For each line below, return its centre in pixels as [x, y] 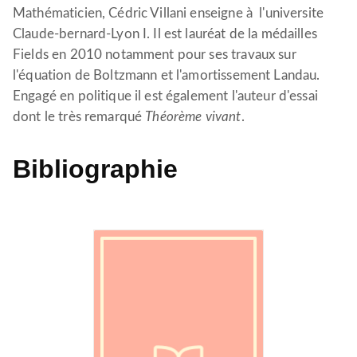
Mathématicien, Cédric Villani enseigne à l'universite [169, 13]
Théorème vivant [193, 117]
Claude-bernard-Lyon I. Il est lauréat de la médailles [165, 34]
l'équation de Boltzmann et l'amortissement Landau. [167, 75]
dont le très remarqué [79, 117]
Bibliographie [95, 169]
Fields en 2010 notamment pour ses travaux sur [155, 55]
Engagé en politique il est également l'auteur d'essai [165, 96]
